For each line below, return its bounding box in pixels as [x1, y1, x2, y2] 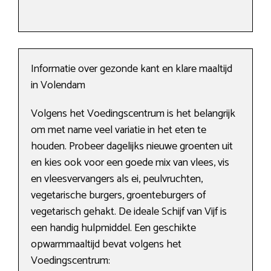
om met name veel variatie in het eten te [31, 121, 206, 140]
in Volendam [31, 76, 85, 95]
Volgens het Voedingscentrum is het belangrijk [31, 105, 235, 123]
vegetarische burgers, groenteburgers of [31, 186, 206, 205]
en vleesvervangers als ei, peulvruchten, [31, 170, 203, 189]
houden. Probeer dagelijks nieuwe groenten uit [31, 137, 233, 156]
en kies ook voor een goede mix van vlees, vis [31, 154, 229, 172]
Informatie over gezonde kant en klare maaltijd [31, 60, 232, 79]
